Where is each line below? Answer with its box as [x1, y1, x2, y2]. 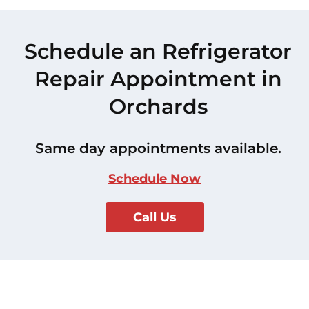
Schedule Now [108, 170, 201, 186]
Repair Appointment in [34, 66, 282, 92]
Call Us [132, 209, 177, 225]
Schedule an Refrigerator [24, 38, 292, 64]
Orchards [108, 93, 208, 119]
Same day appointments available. [34, 139, 281, 157]
